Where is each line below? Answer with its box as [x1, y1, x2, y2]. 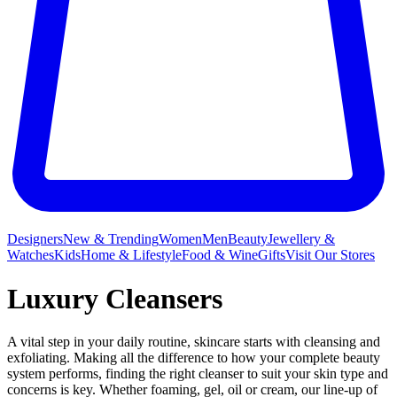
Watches [7, 247, 54, 263]
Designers [7, 231, 63, 247]
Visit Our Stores [285, 247, 375, 263]
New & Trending [63, 231, 159, 247]
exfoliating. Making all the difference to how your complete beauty [7, 350, 380, 366]
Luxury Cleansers [7, 282, 222, 315]
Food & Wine [182, 247, 258, 263]
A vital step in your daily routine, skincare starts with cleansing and [7, 334, 380, 350]
